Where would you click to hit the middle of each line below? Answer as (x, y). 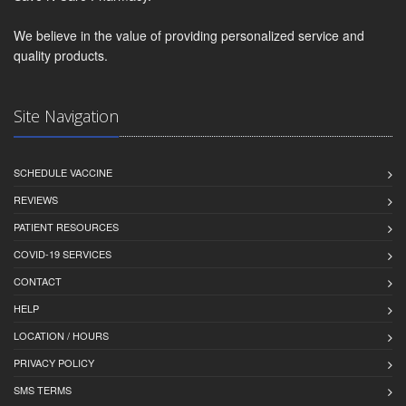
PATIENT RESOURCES (66, 227)
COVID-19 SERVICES (63, 254)
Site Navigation (66, 116)
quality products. (61, 56)
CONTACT (38, 281)
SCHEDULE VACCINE (63, 173)
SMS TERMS (43, 390)
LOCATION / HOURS (61, 336)
